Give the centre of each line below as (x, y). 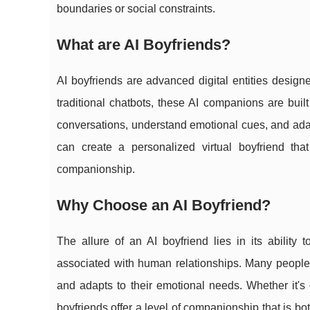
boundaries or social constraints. (136, 9)
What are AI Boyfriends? (144, 45)
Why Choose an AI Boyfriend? (164, 206)
